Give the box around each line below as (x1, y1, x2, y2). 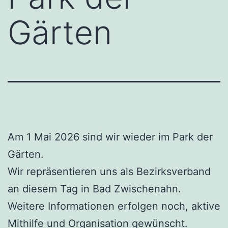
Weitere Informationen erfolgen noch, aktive (8, 199, 220, 212)
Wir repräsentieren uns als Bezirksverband (8, 165, 211, 178)
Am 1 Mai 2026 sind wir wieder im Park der (8, 130, 213, 143)
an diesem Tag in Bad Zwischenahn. (8, 182, 181, 195)
